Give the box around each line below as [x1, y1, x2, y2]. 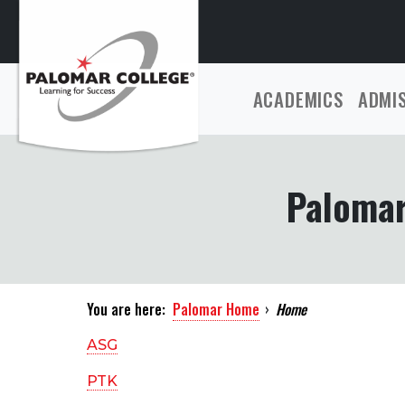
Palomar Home [173, 298, 259, 320]
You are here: [87, 298, 165, 320]
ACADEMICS [252, 85, 344, 113]
